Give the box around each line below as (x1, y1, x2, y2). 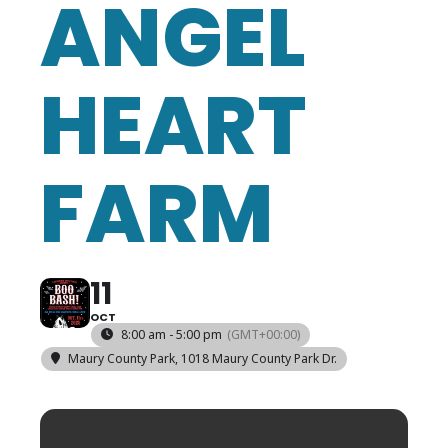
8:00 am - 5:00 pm (121, 326, 222, 343)
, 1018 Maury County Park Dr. (175, 350, 337, 367)
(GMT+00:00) (227, 326, 300, 343)
